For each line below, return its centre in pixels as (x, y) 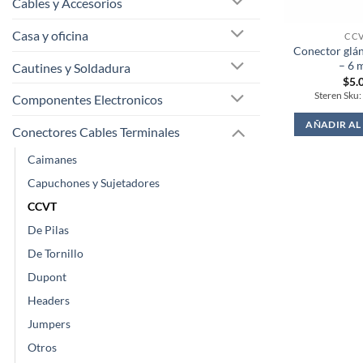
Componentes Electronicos (88, 100)
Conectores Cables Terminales (96, 132)
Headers (49, 301)
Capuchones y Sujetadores (94, 183)
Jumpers (49, 324)
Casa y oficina (50, 35)
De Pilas (48, 230)
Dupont (47, 277)
